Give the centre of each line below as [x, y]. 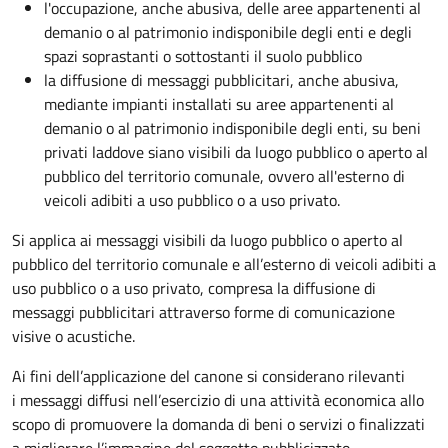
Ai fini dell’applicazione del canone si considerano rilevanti [208, 376]
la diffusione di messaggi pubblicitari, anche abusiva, [221, 80]
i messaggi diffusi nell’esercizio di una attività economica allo [218, 400]
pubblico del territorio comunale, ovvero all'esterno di [224, 176]
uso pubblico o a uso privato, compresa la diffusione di [194, 288]
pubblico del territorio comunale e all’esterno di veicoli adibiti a [224, 264]
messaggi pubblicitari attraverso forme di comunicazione [203, 312]
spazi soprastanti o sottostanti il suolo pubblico [203, 56]
